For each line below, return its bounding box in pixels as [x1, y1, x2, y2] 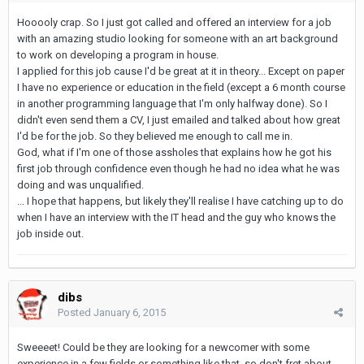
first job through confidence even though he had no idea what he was [17, 162, 340, 175]
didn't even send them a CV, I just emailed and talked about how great [17, 113, 340, 126]
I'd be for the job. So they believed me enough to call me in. [17, 129, 292, 142]
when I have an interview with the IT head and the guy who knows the [17, 210, 336, 223]
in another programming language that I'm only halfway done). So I [17, 97, 327, 110]
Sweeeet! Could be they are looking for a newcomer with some [17, 340, 310, 353]
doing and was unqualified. [17, 178, 144, 191]
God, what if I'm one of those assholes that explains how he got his [17, 145, 331, 158]
